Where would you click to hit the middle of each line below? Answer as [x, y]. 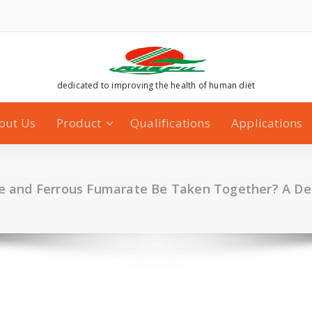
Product [79, 123]
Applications [267, 123]
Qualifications [170, 123]
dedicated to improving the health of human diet [156, 85]
